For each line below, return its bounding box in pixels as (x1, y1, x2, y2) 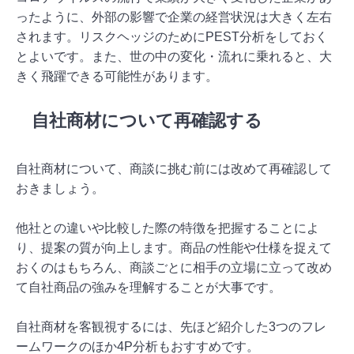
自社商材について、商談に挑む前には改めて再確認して (16, 162, 332, 176)
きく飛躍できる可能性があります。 (16, 70, 218, 84)
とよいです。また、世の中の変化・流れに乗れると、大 (16, 50, 332, 64)
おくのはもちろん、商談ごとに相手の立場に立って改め (16, 261, 332, 275)
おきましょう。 (16, 182, 104, 196)
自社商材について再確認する (32, 111, 262, 131)
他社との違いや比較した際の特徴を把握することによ (16, 221, 319, 235)
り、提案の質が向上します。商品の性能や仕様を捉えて (16, 241, 332, 255)
